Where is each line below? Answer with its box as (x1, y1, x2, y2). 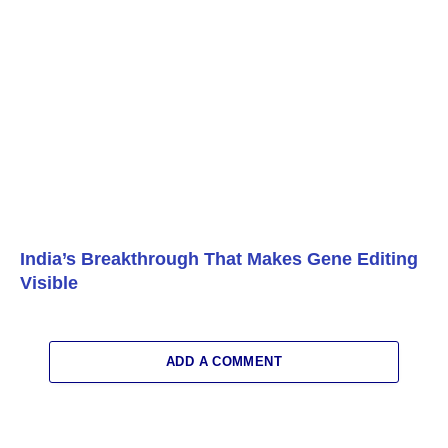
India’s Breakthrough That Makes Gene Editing (20, 249, 418, 270)
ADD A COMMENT (165, 354, 283, 370)
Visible (20, 273, 78, 294)
